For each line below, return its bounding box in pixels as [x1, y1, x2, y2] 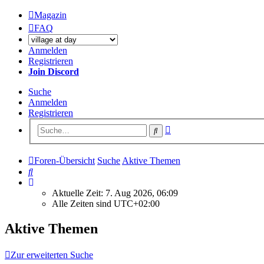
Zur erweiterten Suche [11, 250, 93, 260]
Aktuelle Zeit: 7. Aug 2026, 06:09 [52, 187, 178, 198]
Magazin [34, 10, 67, 20]
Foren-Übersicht [34, 155, 95, 166]
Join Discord [28, 67, 79, 77]
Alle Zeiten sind [52, 198, 114, 209]
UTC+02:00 [114, 198, 160, 209]
